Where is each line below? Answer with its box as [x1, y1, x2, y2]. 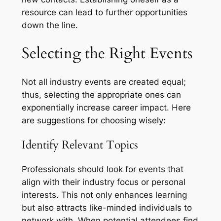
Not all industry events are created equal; [21, 76, 186, 87]
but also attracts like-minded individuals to [21, 202, 192, 213]
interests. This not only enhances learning [21, 189, 187, 200]
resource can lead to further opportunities [21, 7, 187, 18]
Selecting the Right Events [21, 42, 192, 64]
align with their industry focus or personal [21, 177, 185, 187]
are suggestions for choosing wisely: [21, 115, 166, 125]
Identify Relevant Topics [21, 137, 138, 152]
